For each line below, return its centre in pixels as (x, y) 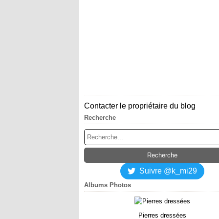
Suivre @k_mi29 (168, 171)
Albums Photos (108, 185)
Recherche (100, 118)
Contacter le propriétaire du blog (140, 106)
